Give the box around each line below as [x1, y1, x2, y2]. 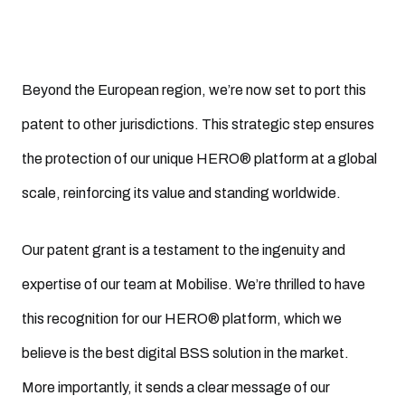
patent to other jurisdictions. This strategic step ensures [22, 116, 374, 132]
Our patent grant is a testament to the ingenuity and [22, 241, 345, 258]
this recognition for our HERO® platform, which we [22, 310, 342, 326]
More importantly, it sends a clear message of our [22, 379, 330, 395]
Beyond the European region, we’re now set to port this [22, 81, 366, 98]
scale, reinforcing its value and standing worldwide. [22, 184, 341, 201]
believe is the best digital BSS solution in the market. [22, 344, 349, 361]
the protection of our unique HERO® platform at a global [22, 150, 377, 166]
